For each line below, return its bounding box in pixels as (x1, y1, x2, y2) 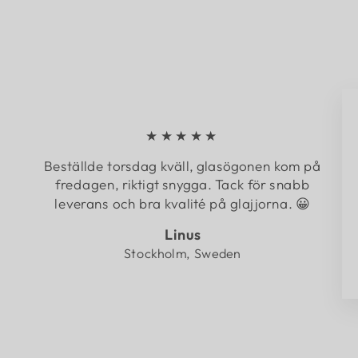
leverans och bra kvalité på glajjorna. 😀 (54, 194, 311, 213)
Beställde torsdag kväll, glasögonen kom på (44, 156, 321, 174)
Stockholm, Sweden (124, 245, 241, 261)
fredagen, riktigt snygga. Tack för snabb (54, 175, 311, 193)
